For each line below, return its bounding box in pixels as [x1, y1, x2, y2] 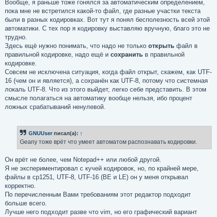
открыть [148, 42, 174, 49]
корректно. [5, 182, 36, 189]
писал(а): [52, 130, 80, 137]
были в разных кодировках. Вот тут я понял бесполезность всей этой [5, 15, 210, 23]
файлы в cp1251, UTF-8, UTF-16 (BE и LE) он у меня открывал [5, 173, 188, 181]
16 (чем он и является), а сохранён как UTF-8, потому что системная [5, 77, 208, 84]
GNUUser [29, 130, 52, 137]
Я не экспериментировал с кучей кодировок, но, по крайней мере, [5, 164, 199, 172]
